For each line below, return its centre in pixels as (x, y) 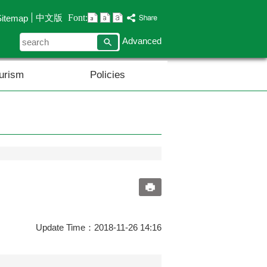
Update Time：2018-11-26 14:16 (99, 228)
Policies (107, 75)
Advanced (142, 41)
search (121, 40)
